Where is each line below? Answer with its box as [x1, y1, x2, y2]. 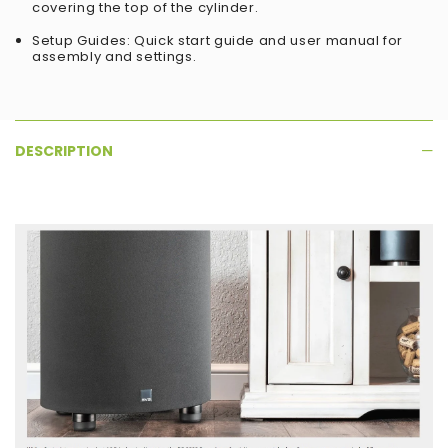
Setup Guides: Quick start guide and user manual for [32, 31, 404, 51]
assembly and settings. [32, 47, 197, 67]
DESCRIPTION [15, 141, 113, 162]
